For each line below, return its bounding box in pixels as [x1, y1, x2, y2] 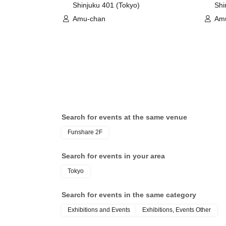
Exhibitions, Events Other [142, 206, 211, 213]
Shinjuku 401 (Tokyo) [73, 1, 140, 9]
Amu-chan [73, 15, 105, 23]
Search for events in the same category [62, 191, 196, 199]
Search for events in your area [62, 152, 165, 160]
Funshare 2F [68, 129, 102, 136]
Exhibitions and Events [68, 206, 130, 213]
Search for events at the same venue [62, 113, 187, 121]
